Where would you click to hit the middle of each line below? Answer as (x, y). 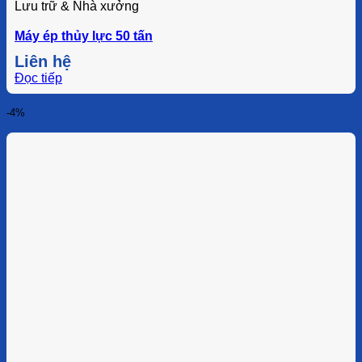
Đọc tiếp (38, 78)
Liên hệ (43, 61)
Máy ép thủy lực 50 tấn (84, 36)
